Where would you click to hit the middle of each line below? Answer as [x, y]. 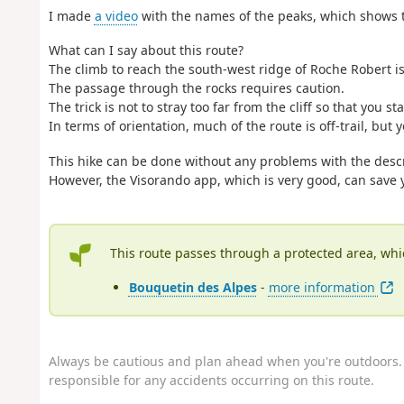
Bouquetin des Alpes [193, 288]
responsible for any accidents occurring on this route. [211, 380]
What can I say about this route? [146, 50]
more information [323, 288]
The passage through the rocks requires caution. [196, 88]
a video [116, 15]
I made [71, 15]
